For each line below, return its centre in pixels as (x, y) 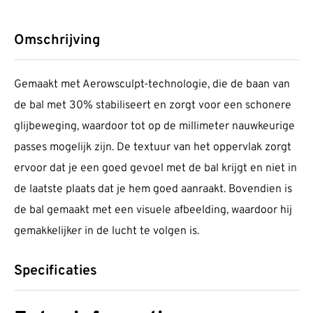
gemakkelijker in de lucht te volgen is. (107, 232)
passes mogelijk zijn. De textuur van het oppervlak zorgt (153, 148)
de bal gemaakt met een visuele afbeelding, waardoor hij (153, 211)
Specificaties (56, 271)
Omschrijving (57, 41)
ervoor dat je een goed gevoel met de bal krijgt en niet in (155, 169)
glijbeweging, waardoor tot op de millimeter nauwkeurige (154, 127)
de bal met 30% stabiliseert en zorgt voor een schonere (153, 106)
